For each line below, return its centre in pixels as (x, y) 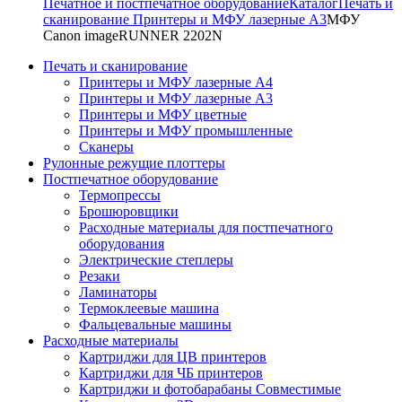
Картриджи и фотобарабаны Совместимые (210, 389)
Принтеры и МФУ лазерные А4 (176, 82)
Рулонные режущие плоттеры (134, 162)
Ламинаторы (118, 292)
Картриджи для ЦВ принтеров (173, 356)
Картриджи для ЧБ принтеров (171, 372)
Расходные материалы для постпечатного (206, 227)
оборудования (122, 243)
